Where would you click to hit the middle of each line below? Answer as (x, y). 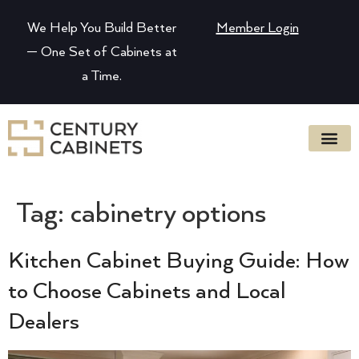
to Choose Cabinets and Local (147, 291)
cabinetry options (168, 214)
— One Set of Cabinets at (102, 52)
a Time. (102, 76)
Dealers (44, 322)
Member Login (257, 28)
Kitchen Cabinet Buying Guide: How (178, 261)
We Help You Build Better (102, 28)
